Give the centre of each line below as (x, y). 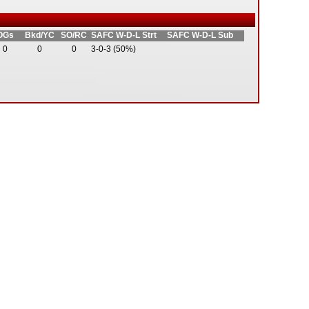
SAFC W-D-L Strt (124, 35)
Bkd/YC (39, 35)
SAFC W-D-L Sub (200, 35)
